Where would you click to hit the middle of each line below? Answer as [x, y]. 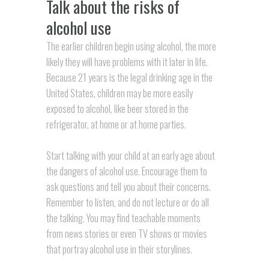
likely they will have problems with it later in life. [127, 62]
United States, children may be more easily [119, 93]
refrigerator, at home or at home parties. [116, 124]
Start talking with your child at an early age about [130, 155]
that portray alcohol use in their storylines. [119, 249]
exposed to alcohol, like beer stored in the [117, 108]
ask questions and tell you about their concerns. [128, 186]
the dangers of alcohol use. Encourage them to [126, 171]
